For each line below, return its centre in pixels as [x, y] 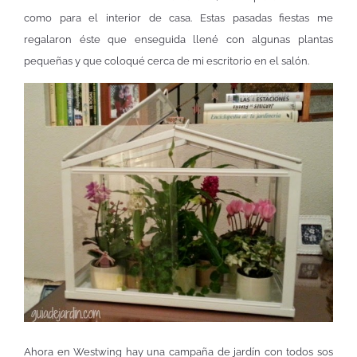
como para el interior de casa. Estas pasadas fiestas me [178, 18]
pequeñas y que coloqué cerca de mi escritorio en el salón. [167, 61]
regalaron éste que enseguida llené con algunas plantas [178, 39]
